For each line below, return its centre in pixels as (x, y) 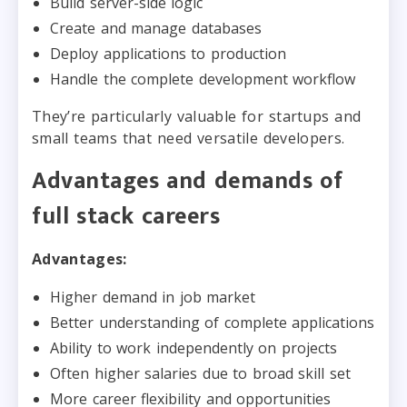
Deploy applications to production (168, 53)
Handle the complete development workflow (203, 79)
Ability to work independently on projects (194, 347)
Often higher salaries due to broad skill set (200, 373)
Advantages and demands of (188, 181)
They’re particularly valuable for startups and (197, 116)
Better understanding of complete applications (212, 322)
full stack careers (126, 216)
